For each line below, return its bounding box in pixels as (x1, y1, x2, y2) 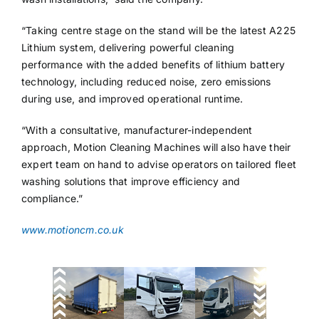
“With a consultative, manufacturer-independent (21, 123, 253, 136)
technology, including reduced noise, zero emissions (21, 75, 271, 88)
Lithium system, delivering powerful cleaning (21, 41, 235, 53)
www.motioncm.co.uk (21, 223, 124, 236)
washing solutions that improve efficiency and (21, 174, 241, 187)
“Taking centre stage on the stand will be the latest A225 (21, 23, 296, 36)
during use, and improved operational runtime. (21, 92, 244, 105)
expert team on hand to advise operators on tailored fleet (21, 157, 296, 170)
